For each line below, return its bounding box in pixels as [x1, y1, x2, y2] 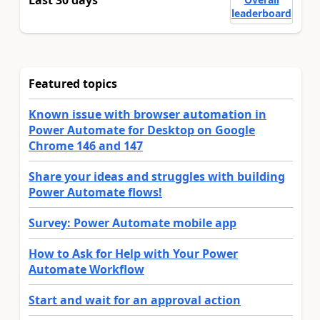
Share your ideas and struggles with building [29, 169, 285, 185]
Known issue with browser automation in [29, 106, 266, 123]
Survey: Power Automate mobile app [29, 215, 236, 231]
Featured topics [29, 76, 117, 92]
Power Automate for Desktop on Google [29, 122, 255, 139]
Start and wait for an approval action [29, 292, 241, 309]
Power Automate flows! [29, 184, 162, 201]
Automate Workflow [29, 261, 144, 278]
